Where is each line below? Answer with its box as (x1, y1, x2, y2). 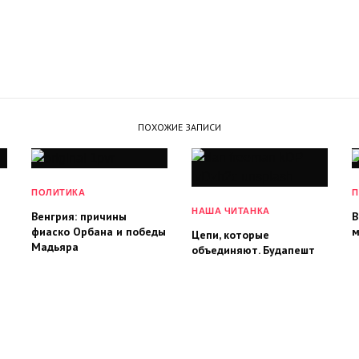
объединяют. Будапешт (192, 243, 315, 257)
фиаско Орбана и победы (31, 224, 166, 239)
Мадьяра (31, 239, 79, 254)
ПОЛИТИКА (31, 187, 86, 197)
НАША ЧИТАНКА (192, 206, 270, 216)
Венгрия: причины (31, 208, 127, 224)
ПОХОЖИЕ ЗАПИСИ (138, 121, 221, 133)
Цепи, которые (192, 228, 269, 242)
